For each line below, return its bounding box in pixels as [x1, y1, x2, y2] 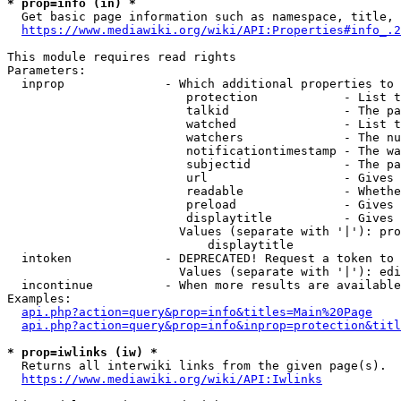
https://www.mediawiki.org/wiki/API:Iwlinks [21, 372, 322, 386]
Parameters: [7, 64, 86, 77]
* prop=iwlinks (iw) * [7, 346, 158, 359]
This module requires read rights [7, 50, 236, 64]
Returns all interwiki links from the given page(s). [7, 359, 387, 372]
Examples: [7, 292, 72, 305]
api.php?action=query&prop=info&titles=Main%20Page [21, 305, 372, 319]
